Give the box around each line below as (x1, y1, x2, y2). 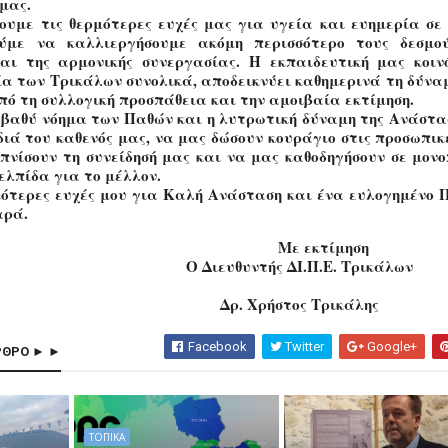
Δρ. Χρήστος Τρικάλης (219, 293, 379, 315)
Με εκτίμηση (277, 236, 369, 258)
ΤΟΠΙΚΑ (89, 430, 126, 444)
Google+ (364, 339, 418, 354)
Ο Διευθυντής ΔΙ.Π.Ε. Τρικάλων (185, 255, 413, 277)
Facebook (185, 339, 248, 354)
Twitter (282, 339, 325, 354)
